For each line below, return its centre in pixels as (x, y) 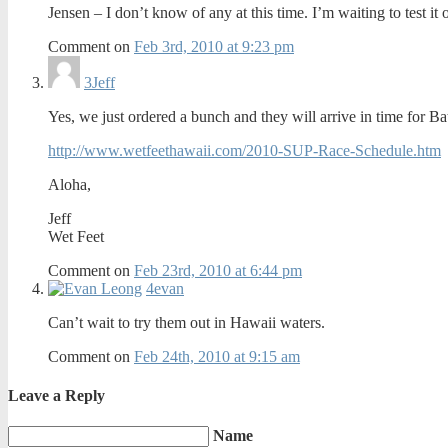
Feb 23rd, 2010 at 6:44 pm (218, 270)
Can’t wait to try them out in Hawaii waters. (186, 322)
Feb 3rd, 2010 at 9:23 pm (214, 46)
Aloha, (69, 184)
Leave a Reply (56, 395)
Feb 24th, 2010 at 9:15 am (217, 356)
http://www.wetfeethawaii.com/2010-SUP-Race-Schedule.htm (244, 150)
